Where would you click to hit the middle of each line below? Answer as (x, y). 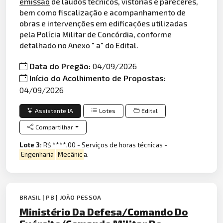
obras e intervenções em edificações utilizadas (104, 23)
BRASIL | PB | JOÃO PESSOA (60, 197)
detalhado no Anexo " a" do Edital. (79, 45)
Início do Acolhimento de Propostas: (98, 78)
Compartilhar (55, 127)
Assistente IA (54, 111)
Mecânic (70, 155)
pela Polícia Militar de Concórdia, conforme (96, 34)
